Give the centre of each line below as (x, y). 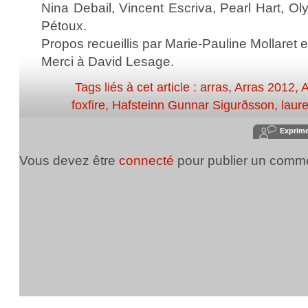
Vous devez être (69, 160)
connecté (146, 160)
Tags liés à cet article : (137, 87)
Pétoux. (64, 25)
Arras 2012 (265, 87)
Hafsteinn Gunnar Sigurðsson (193, 105)
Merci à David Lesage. (108, 61)
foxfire (88, 105)
